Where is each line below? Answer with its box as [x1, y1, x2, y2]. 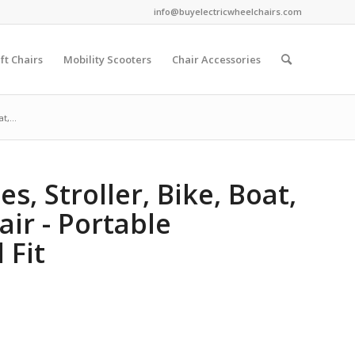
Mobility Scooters [63, 52, 151, 67]
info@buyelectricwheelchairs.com [154, 6, 302, 17]
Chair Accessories [172, 52, 261, 67]
